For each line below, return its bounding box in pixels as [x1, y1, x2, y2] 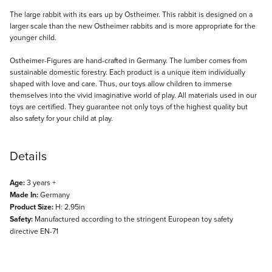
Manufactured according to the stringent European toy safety [33, 213, 233, 224]
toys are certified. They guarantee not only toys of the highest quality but [10, 101, 248, 112]
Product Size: [10, 201, 53, 212]
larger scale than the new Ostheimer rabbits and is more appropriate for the [10, 20, 256, 31]
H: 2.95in [53, 201, 85, 212]
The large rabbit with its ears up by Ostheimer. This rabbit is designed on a [10, 8, 253, 19]
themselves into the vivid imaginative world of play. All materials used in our [10, 89, 257, 100]
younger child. [10, 32, 56, 42]
